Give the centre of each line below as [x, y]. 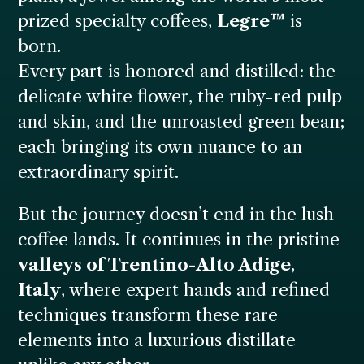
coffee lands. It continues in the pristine [179, 240]
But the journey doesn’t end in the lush [176, 214]
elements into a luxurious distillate [157, 340]
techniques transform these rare [148, 315]
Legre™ [251, 21]
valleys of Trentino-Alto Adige [155, 265]
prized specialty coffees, [118, 21]
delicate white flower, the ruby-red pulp [180, 97]
